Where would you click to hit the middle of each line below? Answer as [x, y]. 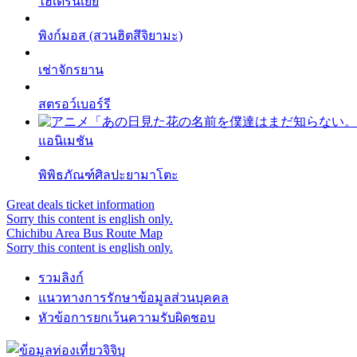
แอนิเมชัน [66, 141]
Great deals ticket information [80, 205]
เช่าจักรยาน [71, 70]
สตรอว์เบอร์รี [75, 104]
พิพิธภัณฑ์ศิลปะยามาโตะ [108, 175]
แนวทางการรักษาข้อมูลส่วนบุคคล [133, 298]
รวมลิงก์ [61, 278]
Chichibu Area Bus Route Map [84, 233]
